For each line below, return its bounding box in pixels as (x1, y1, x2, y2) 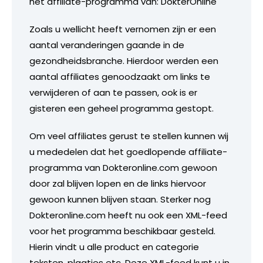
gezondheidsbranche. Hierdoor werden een (29, 54, 218, 67)
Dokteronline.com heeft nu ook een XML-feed (29, 208, 227, 221)
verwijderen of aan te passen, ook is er (29, 86, 197, 99)
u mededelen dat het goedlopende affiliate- (29, 145, 227, 158)
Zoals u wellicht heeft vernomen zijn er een (29, 22, 216, 35)
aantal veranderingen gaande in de (29, 38, 184, 51)
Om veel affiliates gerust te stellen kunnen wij (29, 129, 228, 142)
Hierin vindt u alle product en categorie (29, 240, 199, 253)
